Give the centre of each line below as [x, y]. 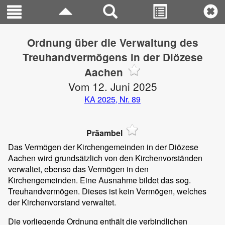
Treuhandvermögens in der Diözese [113, 57]
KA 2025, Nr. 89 [113, 99]
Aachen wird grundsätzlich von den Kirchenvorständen [105, 158]
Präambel [104, 133]
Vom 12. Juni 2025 [113, 86]
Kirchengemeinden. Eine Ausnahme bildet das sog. [99, 180]
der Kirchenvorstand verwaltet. [62, 202]
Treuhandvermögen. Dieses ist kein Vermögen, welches [107, 191]
